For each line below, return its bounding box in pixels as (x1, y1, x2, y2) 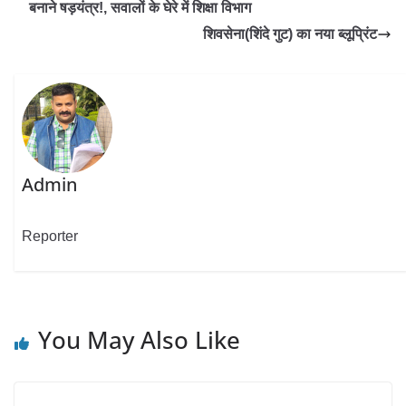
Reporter (22, 227, 79, 244)
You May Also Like (38, 323, 240, 356)
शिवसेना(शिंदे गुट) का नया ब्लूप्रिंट (203, 26, 377, 43)
